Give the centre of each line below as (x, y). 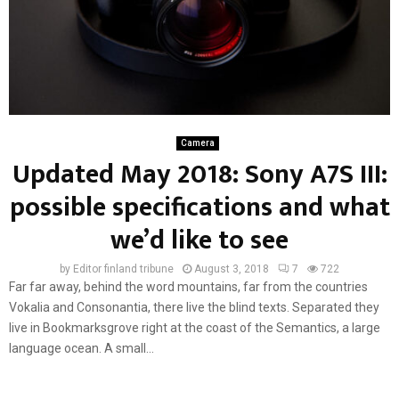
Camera (197, 142)
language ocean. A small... (81, 348)
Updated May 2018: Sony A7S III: (199, 174)
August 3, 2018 (232, 269)
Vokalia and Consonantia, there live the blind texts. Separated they (194, 307)
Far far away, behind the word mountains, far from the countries (188, 286)
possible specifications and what (199, 207)
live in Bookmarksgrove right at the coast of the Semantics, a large (195, 327)
